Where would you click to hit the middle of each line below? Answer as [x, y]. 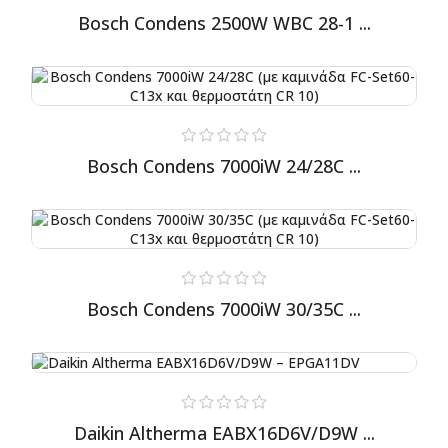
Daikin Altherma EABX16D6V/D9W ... [224, 432]
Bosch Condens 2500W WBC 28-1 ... [224, 22]
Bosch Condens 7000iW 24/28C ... [224, 165]
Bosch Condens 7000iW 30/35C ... [224, 308]
